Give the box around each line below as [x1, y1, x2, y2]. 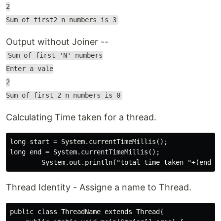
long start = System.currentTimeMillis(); [10, 137, 168, 146]
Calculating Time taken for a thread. [6, 111, 156, 122]
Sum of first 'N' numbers [7, 51, 103, 60]
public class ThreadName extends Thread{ [10, 207, 164, 216]
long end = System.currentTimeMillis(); [10, 147, 160, 156]
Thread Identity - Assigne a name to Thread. [6, 182, 191, 192]
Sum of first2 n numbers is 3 [6, 16, 116, 24]
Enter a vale [6, 65, 53, 73]
